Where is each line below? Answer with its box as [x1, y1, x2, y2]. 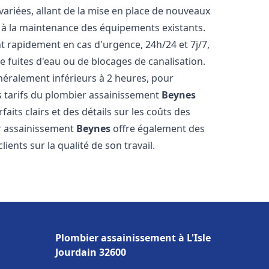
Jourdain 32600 [55, 246, 126, 259]
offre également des [110, 122, 205, 135]
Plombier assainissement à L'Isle [55, 231, 211, 244]
